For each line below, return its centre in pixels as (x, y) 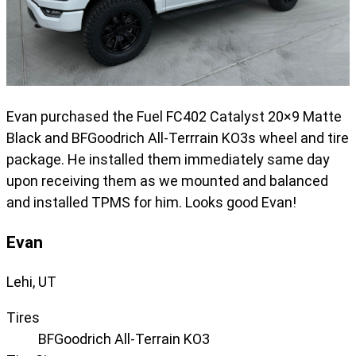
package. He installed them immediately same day (168, 159)
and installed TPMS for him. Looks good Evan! (151, 202)
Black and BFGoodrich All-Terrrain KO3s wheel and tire (178, 137)
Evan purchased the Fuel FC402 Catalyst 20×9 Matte (174, 116)
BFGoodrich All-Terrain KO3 (124, 339)
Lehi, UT (31, 281)
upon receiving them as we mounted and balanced (167, 180)
